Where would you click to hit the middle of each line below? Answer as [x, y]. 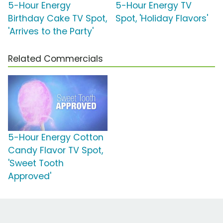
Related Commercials [56, 58]
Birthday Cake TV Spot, [57, 18]
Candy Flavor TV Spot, [56, 150]
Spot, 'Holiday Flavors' [162, 18]
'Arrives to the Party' [51, 31]
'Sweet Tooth [36, 163]
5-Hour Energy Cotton [56, 137]
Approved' [30, 176]
